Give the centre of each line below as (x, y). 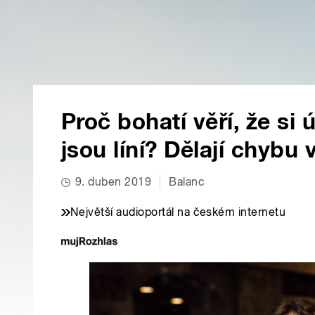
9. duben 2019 (114, 182)
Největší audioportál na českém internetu (178, 212)
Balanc (187, 182)
